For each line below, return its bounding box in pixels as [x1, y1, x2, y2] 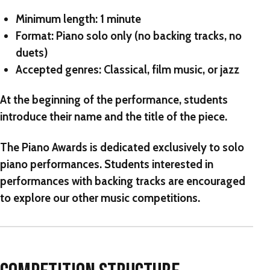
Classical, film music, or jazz [101, 62, 239, 77]
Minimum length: [15, 11, 98, 26]
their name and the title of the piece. [49, 110, 227, 124]
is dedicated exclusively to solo [87, 140, 244, 154]
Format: [15, 28, 54, 43]
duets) [15, 45, 48, 60]
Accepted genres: [15, 62, 101, 77]
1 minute [97, 11, 141, 26]
